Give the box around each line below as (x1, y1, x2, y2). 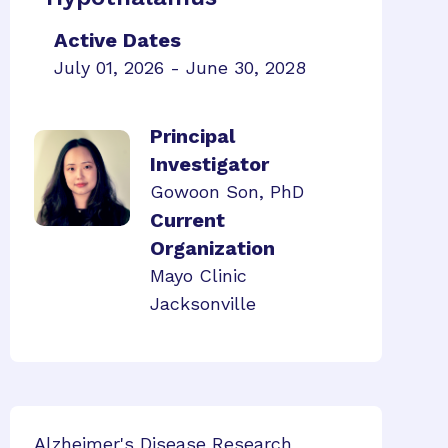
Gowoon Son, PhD (150, 181, 304, 202)
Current (150, 208, 225, 232)
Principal (150, 124, 235, 148)
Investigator (150, 152, 269, 176)
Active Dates (54, 28, 181, 52)
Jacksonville (150, 293, 256, 314)
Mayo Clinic (150, 265, 247, 286)
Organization (150, 236, 275, 260)
